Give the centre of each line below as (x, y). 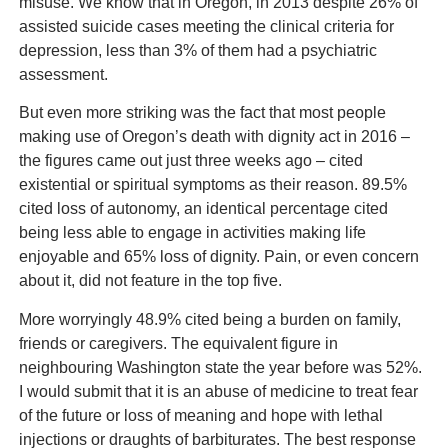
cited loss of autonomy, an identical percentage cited (203, 209)
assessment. (63, 74)
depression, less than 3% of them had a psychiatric (197, 50)
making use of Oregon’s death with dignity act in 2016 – (214, 137)
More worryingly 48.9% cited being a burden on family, (209, 319)
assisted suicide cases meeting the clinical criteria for (206, 26)
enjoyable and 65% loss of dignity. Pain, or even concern (218, 257)
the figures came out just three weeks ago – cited (190, 161)
